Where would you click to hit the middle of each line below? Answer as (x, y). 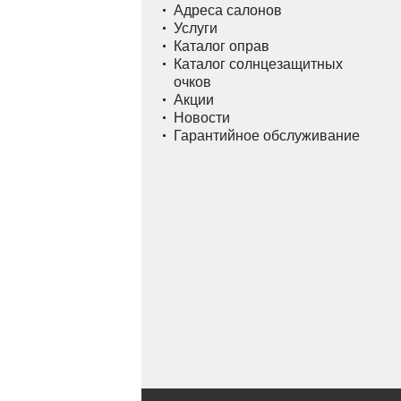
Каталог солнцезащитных (258, 64)
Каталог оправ (222, 46)
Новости (202, 118)
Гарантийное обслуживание (267, 136)
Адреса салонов (228, 10)
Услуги (196, 28)
